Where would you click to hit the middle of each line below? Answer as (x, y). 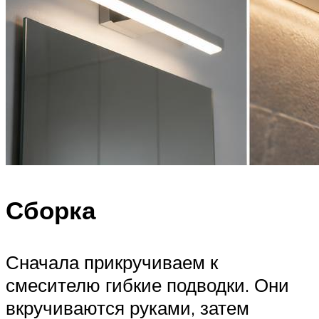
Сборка (51, 210)
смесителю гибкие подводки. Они (147, 284)
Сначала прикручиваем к (112, 262)
